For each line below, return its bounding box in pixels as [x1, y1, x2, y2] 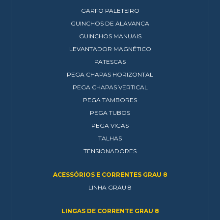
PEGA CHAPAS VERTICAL [72, 83, 148, 91]
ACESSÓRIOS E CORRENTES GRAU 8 [53, 171, 167, 178]
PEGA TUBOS [90, 109, 130, 116]
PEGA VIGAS [91, 122, 129, 129]
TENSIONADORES [83, 147, 137, 155]
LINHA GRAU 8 [88, 184, 132, 191]
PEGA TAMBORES [83, 96, 137, 104]
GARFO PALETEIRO [81, 7, 139, 14]
